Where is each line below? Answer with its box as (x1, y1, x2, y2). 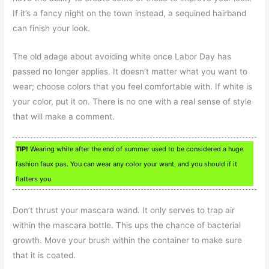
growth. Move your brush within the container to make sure (13, 235, 243, 245)
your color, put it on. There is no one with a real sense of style (13, 96, 252, 106)
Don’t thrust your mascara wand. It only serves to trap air (13, 205, 235, 215)
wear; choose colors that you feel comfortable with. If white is (13, 81, 253, 91)
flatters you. (16, 174, 53, 183)
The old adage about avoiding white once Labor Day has (13, 51, 232, 61)
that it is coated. (13, 250, 76, 260)
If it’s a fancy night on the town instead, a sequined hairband (13, 8, 247, 19)
